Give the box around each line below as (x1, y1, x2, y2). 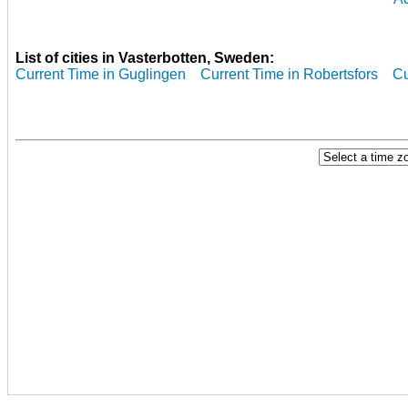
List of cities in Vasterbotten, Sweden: (15, 49, 274, 66)
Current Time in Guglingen (15, 66, 186, 82)
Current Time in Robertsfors (200, 66, 378, 82)
